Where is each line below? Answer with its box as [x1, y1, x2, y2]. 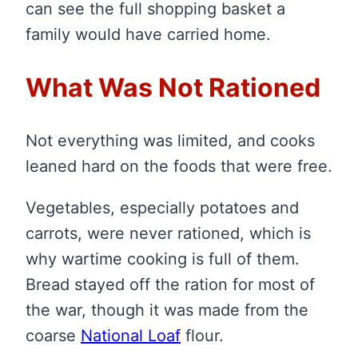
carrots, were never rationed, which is [26, 224, 311, 244]
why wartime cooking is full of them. [26, 249, 300, 269]
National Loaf [81, 326, 181, 346]
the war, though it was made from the [26, 300, 308, 320]
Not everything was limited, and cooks [26, 131, 315, 151]
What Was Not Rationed [26, 71, 320, 103]
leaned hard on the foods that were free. [26, 157, 332, 177]
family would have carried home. [26, 25, 271, 45]
